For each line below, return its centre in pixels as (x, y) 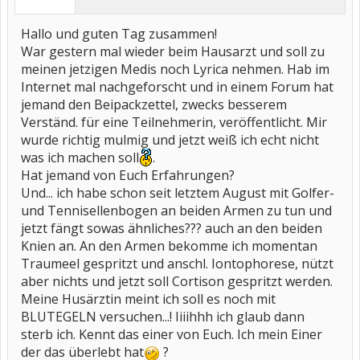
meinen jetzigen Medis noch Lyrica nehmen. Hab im (175, 69)
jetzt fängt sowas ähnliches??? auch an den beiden (172, 228)
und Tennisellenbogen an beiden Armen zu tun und (176, 211)
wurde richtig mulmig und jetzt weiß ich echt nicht (170, 140)
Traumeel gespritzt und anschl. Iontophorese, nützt (177, 264)
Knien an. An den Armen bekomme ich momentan (169, 246)
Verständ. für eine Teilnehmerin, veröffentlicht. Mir (174, 122)
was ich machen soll (80, 157)
